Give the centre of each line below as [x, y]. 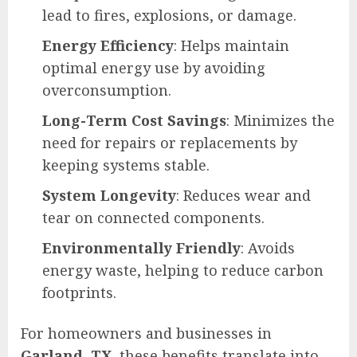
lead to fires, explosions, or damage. [169, 16]
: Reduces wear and [243, 196]
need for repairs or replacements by [170, 143]
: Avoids [268, 248]
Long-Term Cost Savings [134, 121]
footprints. [79, 293]
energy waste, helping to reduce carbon [183, 271]
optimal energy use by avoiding [154, 68]
